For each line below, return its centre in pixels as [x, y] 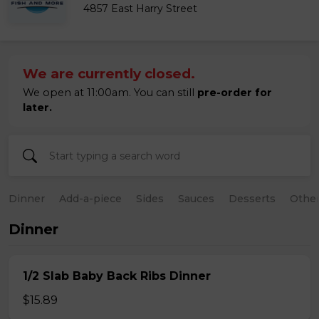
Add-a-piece [90, 199]
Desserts [252, 199]
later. [37, 108]
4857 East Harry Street [140, 9]
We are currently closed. [109, 74]
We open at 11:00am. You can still [110, 93]
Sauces [196, 199]
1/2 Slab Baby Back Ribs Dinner [117, 276]
